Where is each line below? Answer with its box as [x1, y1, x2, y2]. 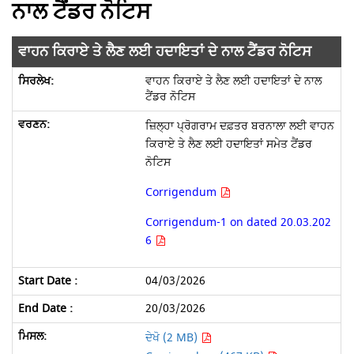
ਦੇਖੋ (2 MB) [145, 330, 201, 346]
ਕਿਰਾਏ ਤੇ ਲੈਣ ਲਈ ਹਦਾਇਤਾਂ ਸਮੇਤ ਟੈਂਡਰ [145, 136, 312, 153]
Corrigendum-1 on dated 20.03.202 [145, 214, 331, 231]
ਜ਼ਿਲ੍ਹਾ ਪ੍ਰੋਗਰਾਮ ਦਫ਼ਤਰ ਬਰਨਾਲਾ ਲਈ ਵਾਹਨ [145, 118, 334, 134]
